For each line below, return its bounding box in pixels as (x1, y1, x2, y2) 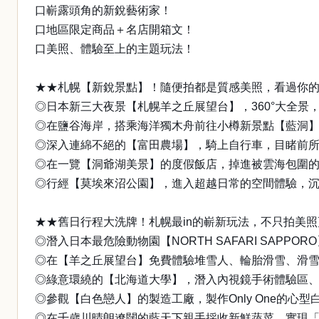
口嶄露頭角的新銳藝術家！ (35, 4, 172, 16)
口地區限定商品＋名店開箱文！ (35, 23, 194, 36)
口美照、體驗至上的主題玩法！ (35, 43, 194, 55)
